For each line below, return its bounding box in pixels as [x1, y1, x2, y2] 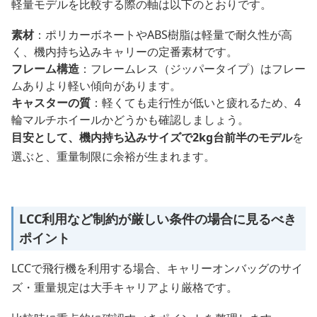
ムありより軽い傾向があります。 [11, 78, 181, 94]
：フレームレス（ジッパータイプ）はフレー [79, 61, 306, 77]
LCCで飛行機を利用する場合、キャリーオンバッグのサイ [11, 260, 303, 277]
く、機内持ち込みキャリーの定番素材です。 [11, 44, 238, 60]
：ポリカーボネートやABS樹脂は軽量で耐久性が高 [34, 27, 292, 43]
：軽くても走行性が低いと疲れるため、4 [91, 95, 301, 111]
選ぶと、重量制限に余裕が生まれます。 [11, 149, 215, 165]
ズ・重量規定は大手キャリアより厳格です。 [11, 279, 238, 296]
